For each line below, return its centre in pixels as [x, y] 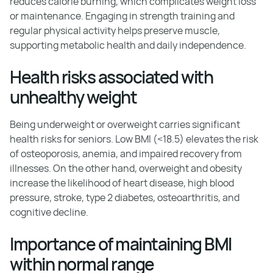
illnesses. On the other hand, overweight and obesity [126, 168]
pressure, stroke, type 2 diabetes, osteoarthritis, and [125, 197]
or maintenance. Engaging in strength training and [122, 16]
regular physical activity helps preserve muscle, [115, 30]
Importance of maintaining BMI [121, 244]
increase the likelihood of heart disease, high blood [122, 183]
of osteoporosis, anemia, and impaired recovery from [126, 154]
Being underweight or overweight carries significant [125, 124]
